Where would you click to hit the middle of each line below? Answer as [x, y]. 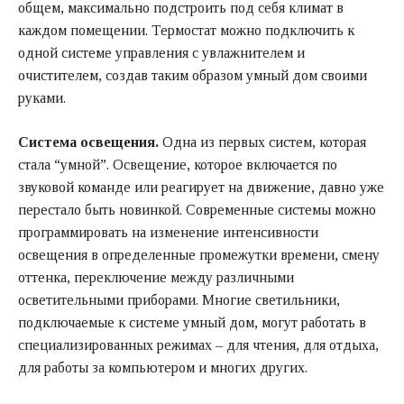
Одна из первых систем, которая [262, 142]
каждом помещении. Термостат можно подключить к [186, 30]
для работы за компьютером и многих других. [163, 367]
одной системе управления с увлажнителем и [161, 52]
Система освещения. [88, 142]
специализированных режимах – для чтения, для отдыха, [198, 344]
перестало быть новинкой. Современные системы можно [197, 209]
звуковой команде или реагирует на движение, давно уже [201, 187]
